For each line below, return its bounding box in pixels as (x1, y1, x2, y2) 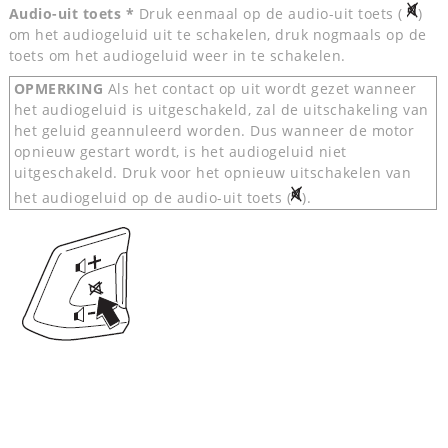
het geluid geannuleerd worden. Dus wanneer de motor (13, 121, 415, 140)
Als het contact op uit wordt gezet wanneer (107, 79, 417, 98)
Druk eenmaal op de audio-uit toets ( (138, 4, 408, 23)
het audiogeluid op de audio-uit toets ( (13, 188, 292, 207)
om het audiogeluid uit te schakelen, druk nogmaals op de (8, 25, 427, 44)
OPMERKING (13, 79, 108, 98)
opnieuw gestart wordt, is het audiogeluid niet (13, 142, 347, 161)
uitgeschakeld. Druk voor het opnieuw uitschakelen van (13, 163, 412, 182)
